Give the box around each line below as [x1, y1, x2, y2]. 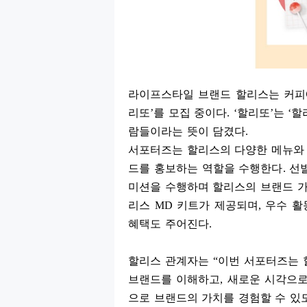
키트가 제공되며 [177, 199, 258, 211]
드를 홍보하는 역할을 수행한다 [128, 162, 283, 174]
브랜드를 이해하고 [128, 273, 221, 285]
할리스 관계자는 [128, 254, 213, 267]
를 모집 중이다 [153, 106, 227, 119]
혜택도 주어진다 [128, 217, 209, 230]
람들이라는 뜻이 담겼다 [128, 125, 245, 137]
